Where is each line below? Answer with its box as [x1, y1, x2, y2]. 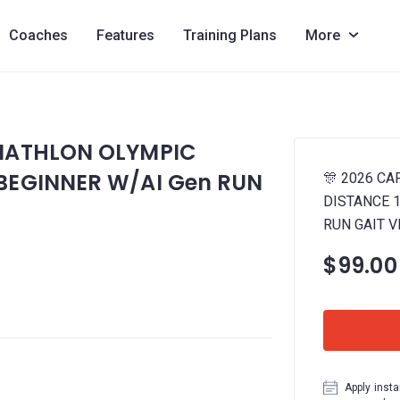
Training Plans [182, 27, 277, 44]
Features [96, 27, 154, 44]
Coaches [8, 27, 68, 44]
